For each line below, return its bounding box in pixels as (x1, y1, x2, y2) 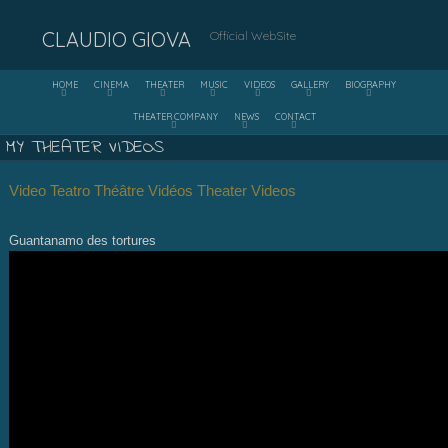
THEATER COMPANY (132, 111, 218, 122)
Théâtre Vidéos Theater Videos (94, 183, 297, 199)
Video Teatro (9, 183, 95, 199)
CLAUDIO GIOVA (42, 27, 192, 52)
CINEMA (94, 79, 129, 90)
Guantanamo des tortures (9, 233, 157, 248)
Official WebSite (209, 28, 296, 43)
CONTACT (274, 111, 316, 122)
